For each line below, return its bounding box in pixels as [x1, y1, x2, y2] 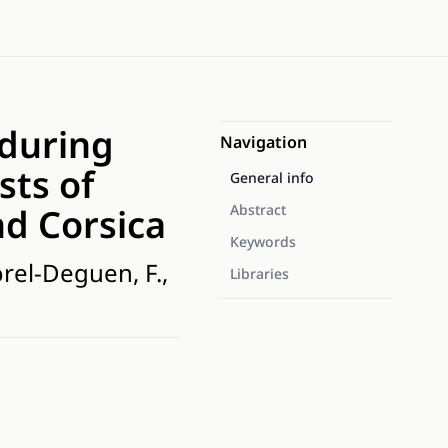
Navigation [220, 131, 307, 153]
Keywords [230, 232, 296, 251]
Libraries [230, 264, 289, 283]
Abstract [230, 200, 286, 219]
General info [230, 168, 314, 187]
